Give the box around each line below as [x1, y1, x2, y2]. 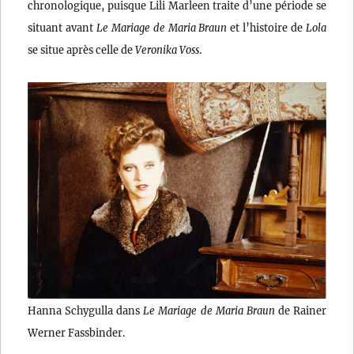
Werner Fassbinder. [28, 326, 126, 339]
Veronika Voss [135, 43, 200, 56]
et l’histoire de [227, 21, 306, 34]
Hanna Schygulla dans [28, 303, 144, 317]
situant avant [28, 21, 96, 34]
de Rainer [274, 303, 326, 317]
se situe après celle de [28, 43, 136, 56]
